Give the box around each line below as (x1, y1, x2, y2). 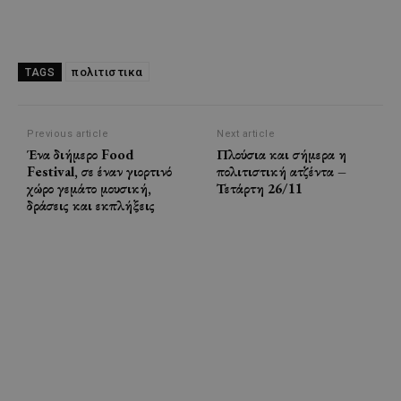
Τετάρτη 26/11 (217, 178, 303, 198)
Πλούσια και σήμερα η (217, 144, 347, 164)
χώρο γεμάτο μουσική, (27, 178, 151, 198)
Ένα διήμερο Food (27, 144, 134, 164)
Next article (217, 127, 276, 140)
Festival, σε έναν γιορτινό (27, 161, 172, 181)
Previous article (27, 127, 108, 140)
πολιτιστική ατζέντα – (217, 161, 347, 181)
